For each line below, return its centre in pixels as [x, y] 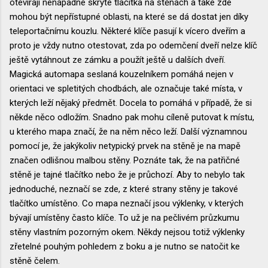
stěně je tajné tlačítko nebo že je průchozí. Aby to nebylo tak [127, 174]
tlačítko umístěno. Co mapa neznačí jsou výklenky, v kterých [127, 203]
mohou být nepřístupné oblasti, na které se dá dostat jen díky [129, 16]
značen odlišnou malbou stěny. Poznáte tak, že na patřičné [125, 160]
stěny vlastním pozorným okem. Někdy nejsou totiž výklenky [127, 232]
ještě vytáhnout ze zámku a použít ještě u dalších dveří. [118, 60]
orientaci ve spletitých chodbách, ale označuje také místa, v [126, 88]
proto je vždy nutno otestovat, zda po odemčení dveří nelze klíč [133, 45]
